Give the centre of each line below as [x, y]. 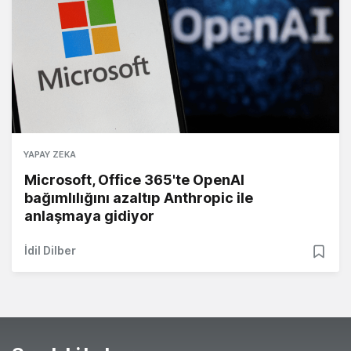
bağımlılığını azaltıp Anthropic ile [139, 198]
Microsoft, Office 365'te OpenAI [134, 180]
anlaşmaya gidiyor [89, 216]
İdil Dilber [50, 251]
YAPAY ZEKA [50, 155]
